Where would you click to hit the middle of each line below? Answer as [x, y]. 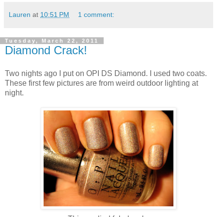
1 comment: [96, 14]
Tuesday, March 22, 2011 [52, 40]
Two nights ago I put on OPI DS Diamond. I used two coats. [106, 73]
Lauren [20, 14]
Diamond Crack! [46, 50]
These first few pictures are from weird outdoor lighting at [101, 83]
